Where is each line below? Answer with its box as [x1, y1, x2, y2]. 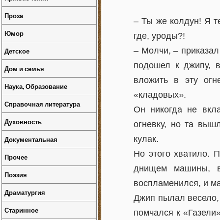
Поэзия [4, 170, 27, 179]
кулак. [134, 134, 159, 144]
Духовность [4, 117, 42, 126]
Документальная [4, 135, 57, 144]
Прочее [4, 152, 27, 162]
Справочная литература [4, 99, 80, 109]
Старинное [4, 205, 38, 215]
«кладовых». [134, 90, 186, 100]
